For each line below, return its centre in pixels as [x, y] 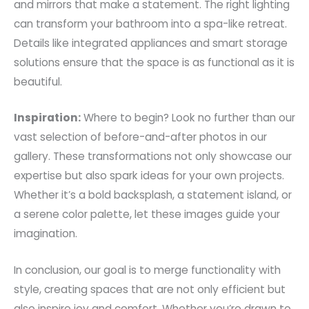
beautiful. [38, 81]
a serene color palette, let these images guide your [147, 215]
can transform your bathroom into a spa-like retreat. [150, 23]
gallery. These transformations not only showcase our [153, 157]
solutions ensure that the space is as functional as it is [154, 62]
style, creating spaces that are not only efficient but [150, 290]
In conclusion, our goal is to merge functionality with [147, 270]
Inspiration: [47, 118]
